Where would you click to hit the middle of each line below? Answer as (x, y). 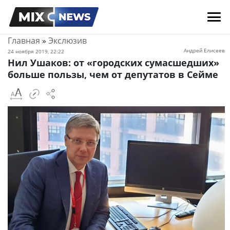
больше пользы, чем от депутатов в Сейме (113, 74)
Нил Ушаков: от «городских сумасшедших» (113, 63)
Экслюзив (68, 41)
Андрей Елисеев (204, 50)
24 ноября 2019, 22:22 (36, 51)
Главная (24, 41)
